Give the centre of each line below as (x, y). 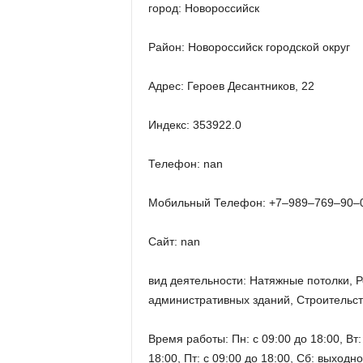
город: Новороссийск (203, 8)
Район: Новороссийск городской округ (249, 47)
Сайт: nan (174, 241)
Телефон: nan (185, 164)
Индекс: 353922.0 (194, 125)
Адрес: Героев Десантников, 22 (231, 86)
